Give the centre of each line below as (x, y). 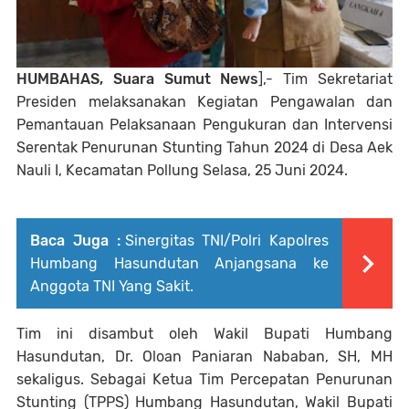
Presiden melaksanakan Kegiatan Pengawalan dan (204, 102)
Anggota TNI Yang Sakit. (112, 287)
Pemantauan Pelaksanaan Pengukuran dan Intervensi (204, 125)
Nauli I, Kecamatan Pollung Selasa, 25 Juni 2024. (182, 171)
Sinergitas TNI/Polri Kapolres (226, 241)
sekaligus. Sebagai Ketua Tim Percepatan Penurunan (204, 380)
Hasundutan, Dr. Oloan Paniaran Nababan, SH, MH (204, 357)
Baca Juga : (75, 241)
